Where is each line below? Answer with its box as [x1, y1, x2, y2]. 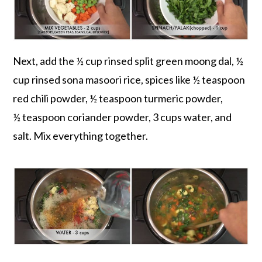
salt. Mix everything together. [13, 129, 149, 143]
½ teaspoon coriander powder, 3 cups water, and [13, 111, 232, 124]
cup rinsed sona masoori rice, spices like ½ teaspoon [13, 73, 246, 87]
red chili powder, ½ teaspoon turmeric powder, [13, 92, 223, 105]
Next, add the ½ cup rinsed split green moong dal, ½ [13, 54, 244, 68]
